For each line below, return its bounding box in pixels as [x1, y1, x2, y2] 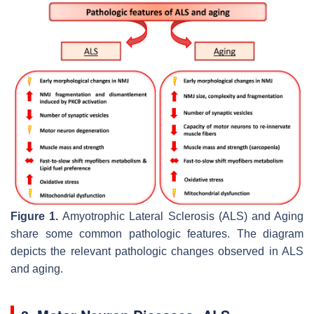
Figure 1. [11, 210, 59, 222]
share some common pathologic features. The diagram [11, 227, 303, 240]
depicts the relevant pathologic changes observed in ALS [11, 245, 303, 257]
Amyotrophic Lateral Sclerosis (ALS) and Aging [58, 210, 304, 222]
